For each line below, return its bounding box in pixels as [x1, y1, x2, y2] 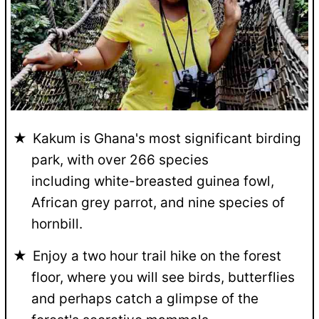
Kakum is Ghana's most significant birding [33, 130, 302, 147]
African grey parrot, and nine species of [31, 194, 286, 211]
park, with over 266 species [31, 152, 209, 169]
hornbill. [31, 216, 83, 233]
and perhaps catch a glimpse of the [31, 291, 259, 308]
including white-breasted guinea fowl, [31, 173, 275, 190]
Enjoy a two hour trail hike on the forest [33, 248, 282, 265]
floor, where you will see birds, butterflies [31, 269, 296, 286]
